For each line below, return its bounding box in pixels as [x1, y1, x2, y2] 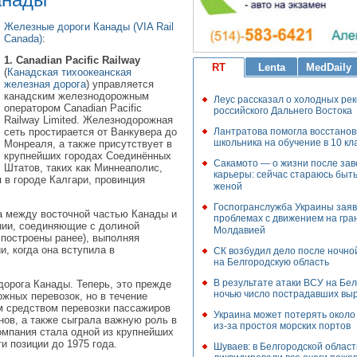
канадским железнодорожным [4, 90, 149, 103]
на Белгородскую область [214, 256, 329, 269]
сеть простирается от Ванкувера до [4, 126, 177, 139]
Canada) [4, 32, 42, 45]
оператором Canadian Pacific [4, 102, 142, 115]
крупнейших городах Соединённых [4, 150, 171, 163]
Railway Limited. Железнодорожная [4, 114, 173, 127]
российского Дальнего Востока [214, 104, 352, 117]
